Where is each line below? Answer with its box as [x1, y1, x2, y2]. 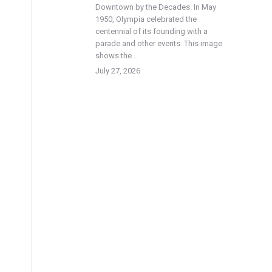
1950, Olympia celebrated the [95, 15, 197, 24]
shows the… [95, 51, 137, 60]
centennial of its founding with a [95, 27, 208, 36]
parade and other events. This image [95, 39, 222, 48]
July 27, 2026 [95, 66, 140, 75]
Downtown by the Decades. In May [95, 2, 216, 12]
